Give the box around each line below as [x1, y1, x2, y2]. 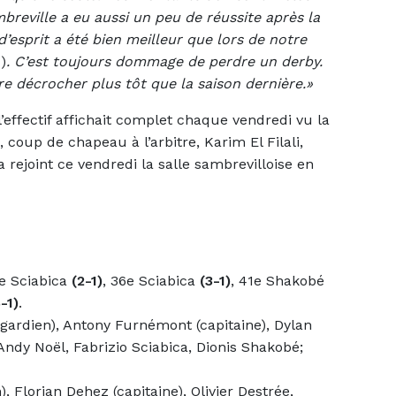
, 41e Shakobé [231, 271, 324, 289]
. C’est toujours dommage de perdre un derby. [6, 52, 323, 70]
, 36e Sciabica [103, 271, 200, 289]
